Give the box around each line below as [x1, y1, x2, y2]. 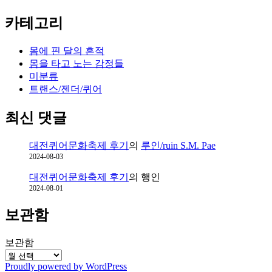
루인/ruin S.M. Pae [141, 140, 216, 151]
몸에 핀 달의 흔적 [29, 46, 104, 56]
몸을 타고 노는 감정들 [29, 58, 124, 69]
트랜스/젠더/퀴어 [29, 84, 102, 95]
